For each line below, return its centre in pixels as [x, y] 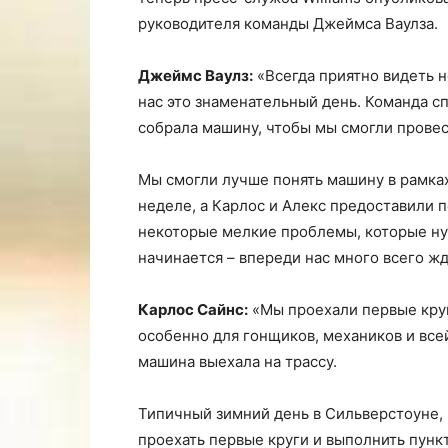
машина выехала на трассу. [237, 361]
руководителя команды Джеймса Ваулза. [288, 23]
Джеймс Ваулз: [195, 75]
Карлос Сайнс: [193, 309]
